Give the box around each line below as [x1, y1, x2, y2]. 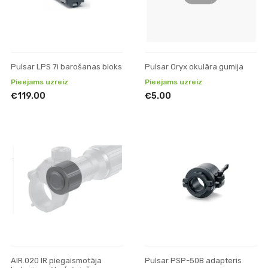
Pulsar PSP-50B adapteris [145, 255, 242, 265]
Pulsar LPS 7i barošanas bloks [11, 62, 122, 71]
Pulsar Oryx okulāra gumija [145, 62, 243, 71]
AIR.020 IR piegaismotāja [11, 255, 102, 265]
